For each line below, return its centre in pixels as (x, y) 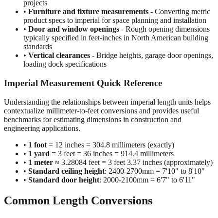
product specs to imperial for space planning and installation (115, 20)
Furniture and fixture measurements (88, 12)
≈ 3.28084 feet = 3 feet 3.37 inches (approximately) (133, 162)
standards (38, 47)
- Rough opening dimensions (164, 29)
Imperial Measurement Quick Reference (83, 83)
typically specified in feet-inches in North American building (116, 38)
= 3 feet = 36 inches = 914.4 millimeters (112, 153)
